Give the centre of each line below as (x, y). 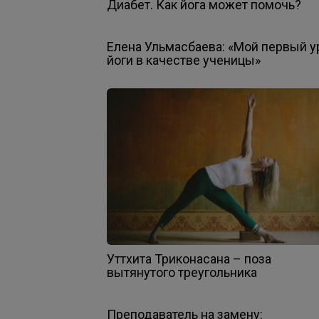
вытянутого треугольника (182, 272)
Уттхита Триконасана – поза (189, 258)
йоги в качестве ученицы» (184, 60)
